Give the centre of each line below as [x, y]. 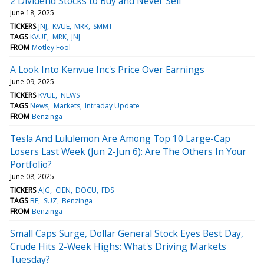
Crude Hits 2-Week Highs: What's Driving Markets [118, 246]
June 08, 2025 [32, 176]
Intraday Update [112, 105]
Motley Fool [52, 47]
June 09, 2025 [32, 81]
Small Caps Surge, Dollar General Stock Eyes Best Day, [127, 233]
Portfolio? [31, 164]
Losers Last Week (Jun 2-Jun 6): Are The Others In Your [128, 151]
